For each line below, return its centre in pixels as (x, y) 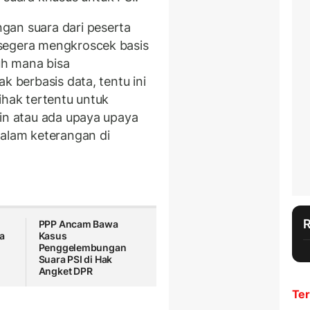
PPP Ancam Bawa (78, 224)
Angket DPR (65, 271)
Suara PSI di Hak (75, 259)
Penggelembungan (82, 248)
